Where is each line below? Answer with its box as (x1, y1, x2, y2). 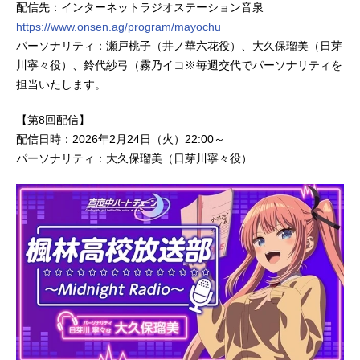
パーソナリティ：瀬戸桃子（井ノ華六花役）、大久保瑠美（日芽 (16, 39, 342, 52)
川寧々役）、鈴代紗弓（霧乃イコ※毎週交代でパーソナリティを (16, 58, 342, 72)
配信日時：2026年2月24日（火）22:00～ (16, 132, 225, 145)
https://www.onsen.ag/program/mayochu (16, 19, 221, 33)
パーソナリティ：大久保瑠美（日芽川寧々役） (16, 151, 252, 165)
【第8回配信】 (16, 112, 90, 126)
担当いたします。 (16, 77, 106, 91)
